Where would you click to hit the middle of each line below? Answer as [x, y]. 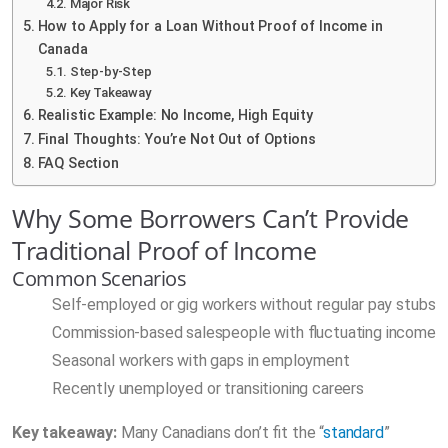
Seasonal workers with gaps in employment [201, 360]
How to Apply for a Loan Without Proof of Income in [210, 26]
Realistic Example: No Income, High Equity [175, 115]
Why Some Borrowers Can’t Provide [210, 217]
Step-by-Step [110, 71]
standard [353, 432]
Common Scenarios [99, 278]
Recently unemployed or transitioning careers [208, 388]
